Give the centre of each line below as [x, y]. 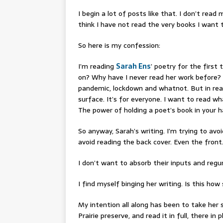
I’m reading [97, 66]
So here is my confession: [119, 46]
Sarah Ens [133, 66]
